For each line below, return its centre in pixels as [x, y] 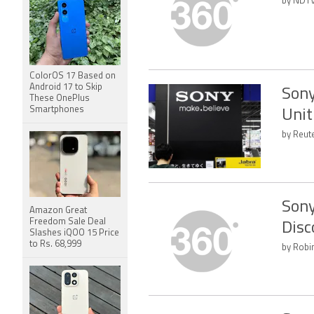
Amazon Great [58, 211]
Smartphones [57, 110]
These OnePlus [60, 98]
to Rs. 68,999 [55, 244]
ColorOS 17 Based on [73, 76]
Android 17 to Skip [66, 87]
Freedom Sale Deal [68, 222]
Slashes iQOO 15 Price [74, 233]
